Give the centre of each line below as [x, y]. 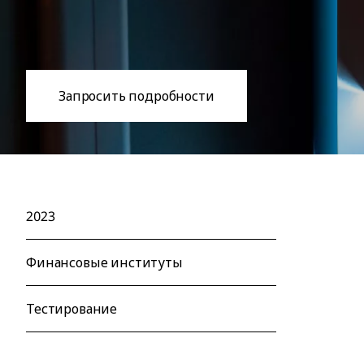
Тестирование [72, 309]
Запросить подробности [136, 96]
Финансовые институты [104, 263]
